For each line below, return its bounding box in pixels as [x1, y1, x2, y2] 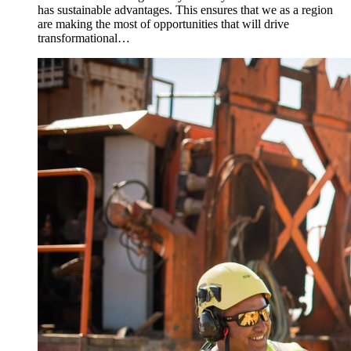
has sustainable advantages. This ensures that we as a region [38, 2, 333, 16]
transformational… [38, 31, 130, 45]
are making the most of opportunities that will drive [38, 16, 289, 31]
